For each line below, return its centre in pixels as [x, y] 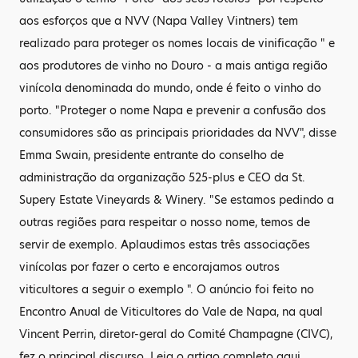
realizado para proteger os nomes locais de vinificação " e [177, 43]
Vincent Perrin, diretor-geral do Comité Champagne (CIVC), [176, 334]
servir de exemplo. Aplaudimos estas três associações [165, 245]
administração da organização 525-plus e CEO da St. [162, 177]
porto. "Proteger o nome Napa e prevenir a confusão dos [173, 110]
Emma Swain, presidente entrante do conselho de [151, 155]
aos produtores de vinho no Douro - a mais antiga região [173, 66]
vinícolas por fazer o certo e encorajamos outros [149, 267]
